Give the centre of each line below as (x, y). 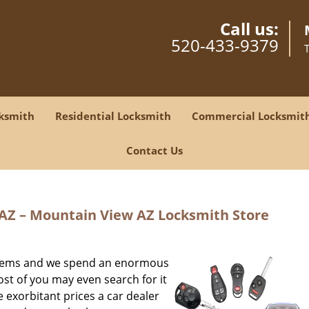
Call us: (249, 29)
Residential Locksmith (113, 116)
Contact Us (154, 150)
